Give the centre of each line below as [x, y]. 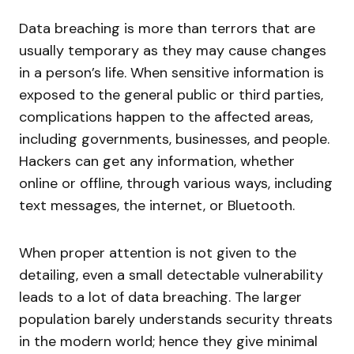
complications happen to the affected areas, [166, 117]
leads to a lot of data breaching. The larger [160, 297]
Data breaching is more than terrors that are [167, 28]
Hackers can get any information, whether [157, 161]
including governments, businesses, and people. [174, 139]
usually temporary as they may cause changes [173, 50]
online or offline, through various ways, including [176, 183]
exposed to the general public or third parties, [171, 94]
